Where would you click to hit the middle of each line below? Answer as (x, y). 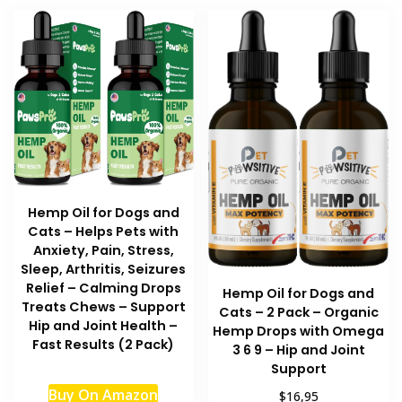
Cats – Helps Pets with (104, 231)
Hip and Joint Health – (104, 325)
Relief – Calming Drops (103, 288)
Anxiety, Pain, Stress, (103, 250)
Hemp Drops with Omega (299, 332)
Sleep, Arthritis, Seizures (104, 269)
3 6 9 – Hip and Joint (298, 350)
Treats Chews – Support (103, 306)
